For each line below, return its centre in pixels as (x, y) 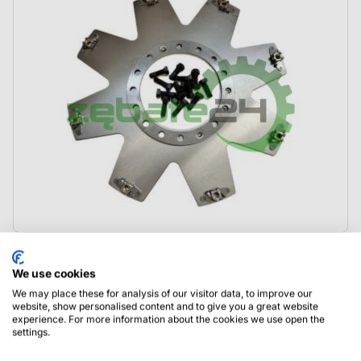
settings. (31, 332)
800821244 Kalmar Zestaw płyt (123, 256)
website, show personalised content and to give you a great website (165, 306)
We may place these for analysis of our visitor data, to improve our (162, 293)
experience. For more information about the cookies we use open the (168, 319)
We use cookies (54, 274)
